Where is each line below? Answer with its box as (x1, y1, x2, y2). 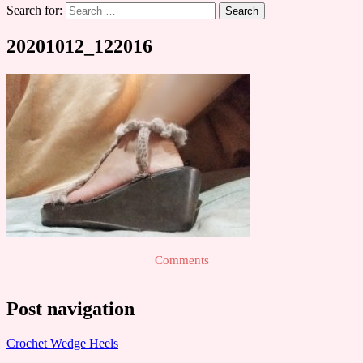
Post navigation (6, 297, 135, 319)
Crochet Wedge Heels (6, 335, 118, 350)
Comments (154, 253, 209, 267)
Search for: (6, 3, 62, 17)
